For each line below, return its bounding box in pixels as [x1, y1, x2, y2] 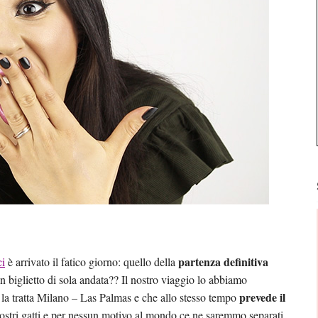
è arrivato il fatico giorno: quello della [5, 254, 178, 269]
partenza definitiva [178, 253, 268, 270]
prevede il [239, 289, 285, 305]
